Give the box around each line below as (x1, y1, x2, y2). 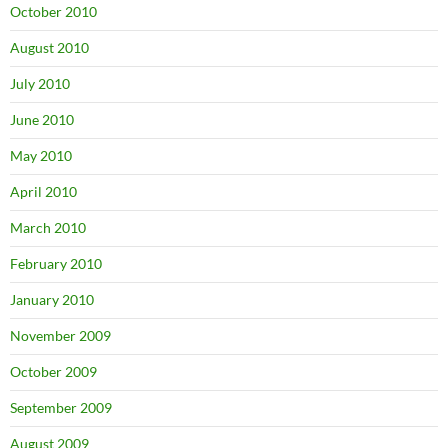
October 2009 (10, 363, 97, 381)
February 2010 (10, 255, 102, 273)
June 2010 (10, 111, 74, 129)
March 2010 (10, 219, 86, 237)
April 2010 (10, 183, 77, 201)
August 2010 (10, 39, 89, 57)
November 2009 (10, 327, 111, 345)
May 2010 (10, 147, 72, 165)
